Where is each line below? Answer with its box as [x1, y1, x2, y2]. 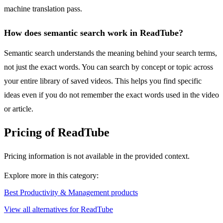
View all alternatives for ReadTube [4, 205, 113, 214]
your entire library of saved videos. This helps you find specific [4, 77, 202, 86]
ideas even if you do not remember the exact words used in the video [4, 91, 219, 100]
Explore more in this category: [4, 171, 99, 180]
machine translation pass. [4, 4, 82, 13]
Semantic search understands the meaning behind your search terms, [4, 49, 217, 58]
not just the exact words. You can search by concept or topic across [4, 63, 213, 72]
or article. [4, 105, 33, 113]
